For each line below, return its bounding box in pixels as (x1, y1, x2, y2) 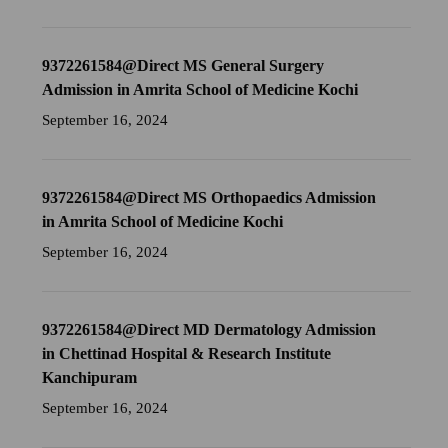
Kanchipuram (42, 369, 138, 387)
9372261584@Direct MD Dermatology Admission (42, 321, 377, 339)
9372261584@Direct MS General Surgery (42, 57, 325, 75)
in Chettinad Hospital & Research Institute (42, 345, 332, 363)
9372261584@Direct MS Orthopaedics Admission (42, 189, 377, 207)
